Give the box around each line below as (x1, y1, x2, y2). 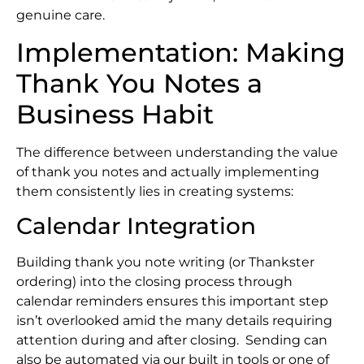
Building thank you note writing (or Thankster (16, 254, 314, 271)
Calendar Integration (16, 212, 256, 240)
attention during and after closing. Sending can (16, 332, 327, 349)
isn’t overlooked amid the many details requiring (16, 313, 332, 329)
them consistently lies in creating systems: (16, 183, 293, 199)
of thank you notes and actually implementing (16, 163, 319, 180)
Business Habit (16, 97, 214, 130)
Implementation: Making (16, 36, 345, 68)
